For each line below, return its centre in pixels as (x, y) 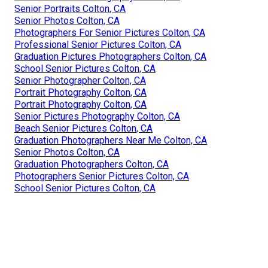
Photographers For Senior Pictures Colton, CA (110, 32)
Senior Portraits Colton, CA (70, 8)
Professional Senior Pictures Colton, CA (98, 44)
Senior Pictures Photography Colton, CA (97, 116)
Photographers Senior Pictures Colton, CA (102, 176)
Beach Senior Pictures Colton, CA (83, 128)
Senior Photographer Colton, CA (80, 80)
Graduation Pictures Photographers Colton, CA (110, 56)
